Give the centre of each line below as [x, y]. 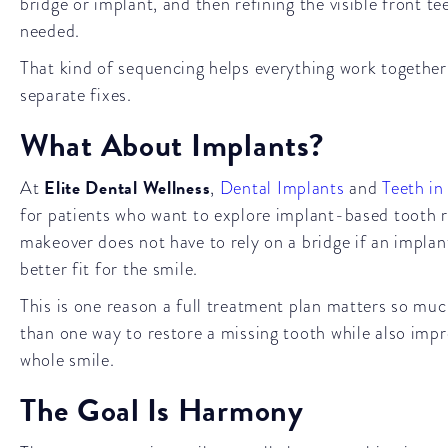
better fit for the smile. [109, 268]
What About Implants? [172, 145]
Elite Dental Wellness [127, 187]
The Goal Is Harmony [162, 410]
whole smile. [67, 359]
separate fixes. [76, 94]
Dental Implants [282, 187]
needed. [50, 30]
